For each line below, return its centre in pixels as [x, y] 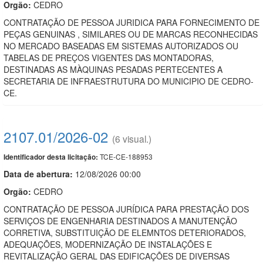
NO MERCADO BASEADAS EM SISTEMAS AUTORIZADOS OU [121, 45]
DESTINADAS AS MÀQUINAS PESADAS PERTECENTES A [113, 69]
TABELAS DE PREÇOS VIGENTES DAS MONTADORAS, [109, 57]
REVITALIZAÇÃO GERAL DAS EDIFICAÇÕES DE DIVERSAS [117, 256]
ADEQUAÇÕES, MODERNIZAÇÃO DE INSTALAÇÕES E [108, 244]
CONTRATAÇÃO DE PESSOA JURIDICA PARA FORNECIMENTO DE [131, 22]
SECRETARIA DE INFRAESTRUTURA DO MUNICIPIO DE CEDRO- [129, 81]
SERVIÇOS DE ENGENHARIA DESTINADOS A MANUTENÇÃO [120, 220]
